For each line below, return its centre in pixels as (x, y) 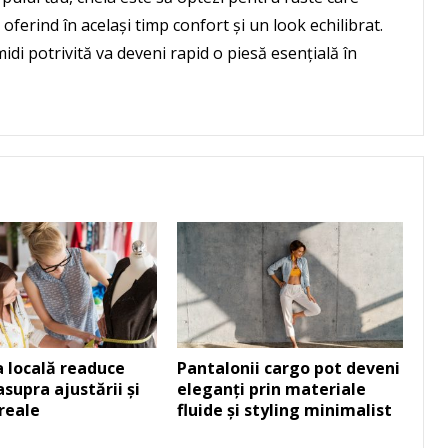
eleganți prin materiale (271, 389)
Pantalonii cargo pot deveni (288, 368)
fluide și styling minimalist (284, 410)
